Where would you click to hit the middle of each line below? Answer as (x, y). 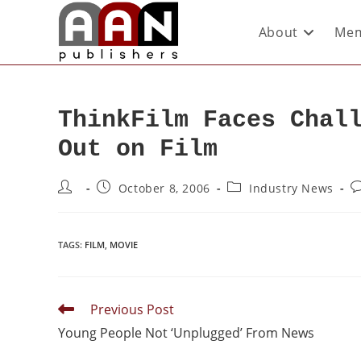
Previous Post (132, 309)
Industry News (291, 188)
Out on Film (138, 149)
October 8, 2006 (164, 188)
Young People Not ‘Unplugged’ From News (186, 333)
